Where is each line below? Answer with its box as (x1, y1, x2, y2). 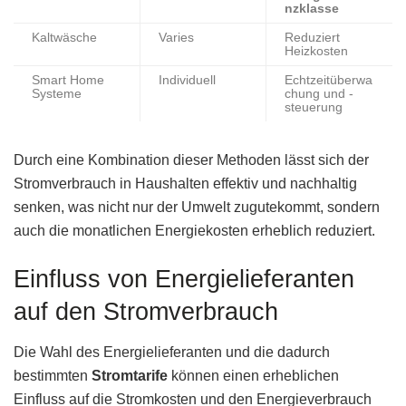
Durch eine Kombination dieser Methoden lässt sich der (14, 151, 369, 168)
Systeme (32, 86, 82, 101)
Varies (159, 30, 194, 44)
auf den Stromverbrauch (14, 297, 278, 326)
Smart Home (32, 72, 104, 87)
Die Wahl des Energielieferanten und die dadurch (14, 343, 330, 360)
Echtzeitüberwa (285, 72, 372, 87)
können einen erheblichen (168, 367, 339, 383)
